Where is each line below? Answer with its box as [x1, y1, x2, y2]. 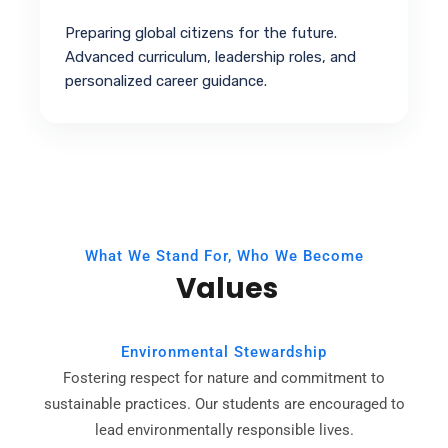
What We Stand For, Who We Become [84, 247, 364, 266]
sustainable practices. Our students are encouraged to [43, 395, 405, 414]
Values [170, 269, 278, 309]
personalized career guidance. [65, 72, 267, 91]
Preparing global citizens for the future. [65, 24, 337, 43]
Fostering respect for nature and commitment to [63, 369, 385, 388]
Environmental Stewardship [121, 343, 327, 362]
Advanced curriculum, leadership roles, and [65, 48, 356, 67]
